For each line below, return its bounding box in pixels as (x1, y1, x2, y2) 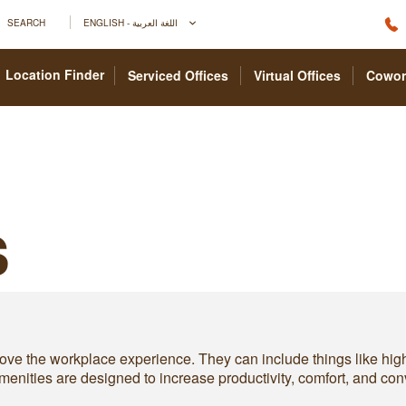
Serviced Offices (128, 66, 228, 84)
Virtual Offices (254, 66, 341, 84)
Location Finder (5, 65, 104, 83)
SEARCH (7, 14, 45, 29)
